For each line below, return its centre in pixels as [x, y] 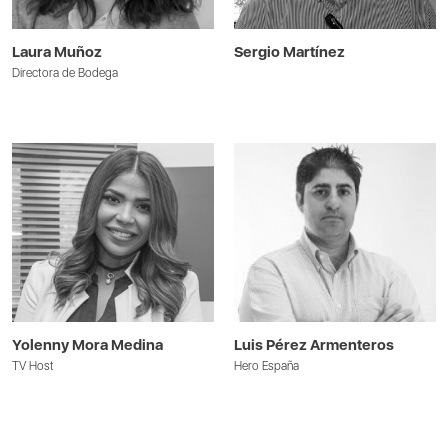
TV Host [33, 366]
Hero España [266, 366]
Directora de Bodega [65, 72]
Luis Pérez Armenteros [314, 345]
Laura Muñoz [57, 51]
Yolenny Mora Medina [88, 345]
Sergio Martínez [289, 51]
